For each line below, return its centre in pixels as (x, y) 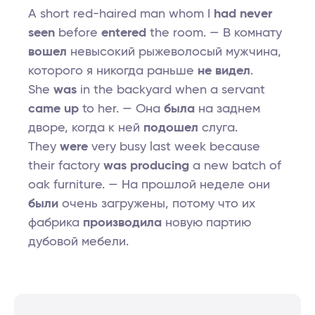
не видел (224, 71)
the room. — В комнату (214, 33)
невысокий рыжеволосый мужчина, (174, 52)
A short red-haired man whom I (121, 14)
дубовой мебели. (78, 242)
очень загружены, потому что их (157, 204)
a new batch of (235, 166)
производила (122, 223)
